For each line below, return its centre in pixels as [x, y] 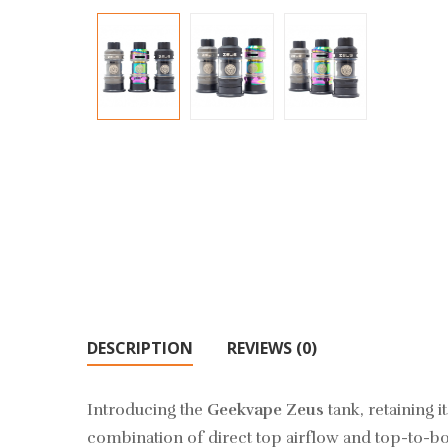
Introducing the [147, 410]
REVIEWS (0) [272, 348]
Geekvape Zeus [265, 410]
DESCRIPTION [140, 348]
